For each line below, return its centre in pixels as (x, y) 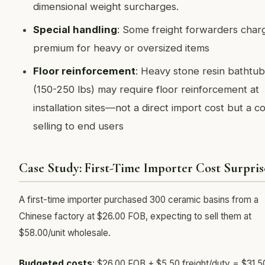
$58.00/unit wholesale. (65, 233)
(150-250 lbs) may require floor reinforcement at (146, 89)
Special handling (75, 30)
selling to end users (78, 126)
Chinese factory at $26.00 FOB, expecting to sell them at (135, 216)
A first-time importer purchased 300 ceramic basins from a (139, 200)
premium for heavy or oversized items (121, 48)
